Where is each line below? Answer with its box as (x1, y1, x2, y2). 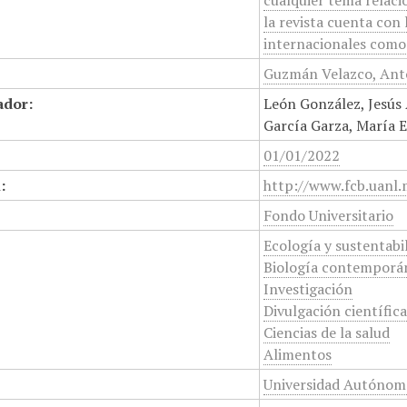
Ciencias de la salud (263, 323, 391, 342)
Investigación (263, 279, 353, 299)
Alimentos (263, 344, 333, 364)
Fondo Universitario (263, 205, 394, 225)
